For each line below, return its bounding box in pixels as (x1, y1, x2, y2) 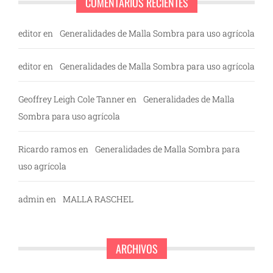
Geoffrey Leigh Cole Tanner (18, 93, 125, 105)
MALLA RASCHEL (63, 193, 133, 205)
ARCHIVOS (115, 241, 158, 257)
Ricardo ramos (18, 143, 77, 155)
